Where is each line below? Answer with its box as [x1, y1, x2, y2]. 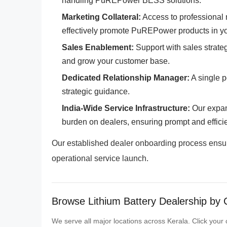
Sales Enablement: [62, 43, 134, 52]
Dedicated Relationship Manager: [62, 73, 190, 82]
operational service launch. [52, 154, 148, 163]
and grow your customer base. [62, 57, 170, 65]
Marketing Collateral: [62, 13, 141, 21]
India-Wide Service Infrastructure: [62, 104, 190, 112]
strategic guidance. [62, 87, 130, 96]
